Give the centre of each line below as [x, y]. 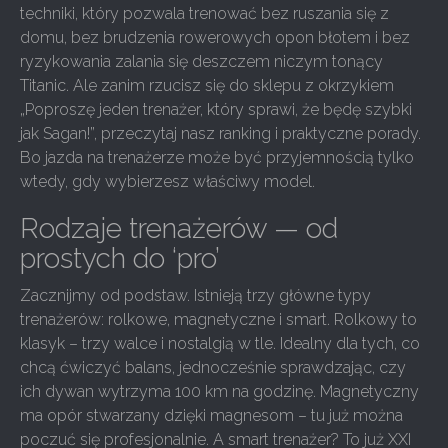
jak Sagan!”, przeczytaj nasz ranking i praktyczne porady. [220, 133]
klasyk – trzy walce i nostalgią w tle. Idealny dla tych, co [220, 343]
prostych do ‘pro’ [120, 258]
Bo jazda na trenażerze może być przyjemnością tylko [217, 157]
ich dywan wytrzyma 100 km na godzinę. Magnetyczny [219, 391]
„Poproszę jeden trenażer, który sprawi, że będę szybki [216, 109]
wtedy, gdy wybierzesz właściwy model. [167, 181]
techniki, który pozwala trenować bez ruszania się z [204, 13]
